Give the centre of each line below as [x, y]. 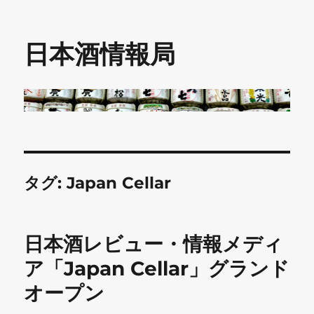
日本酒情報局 [100, 54]
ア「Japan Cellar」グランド [157, 268]
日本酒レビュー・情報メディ [154, 244]
